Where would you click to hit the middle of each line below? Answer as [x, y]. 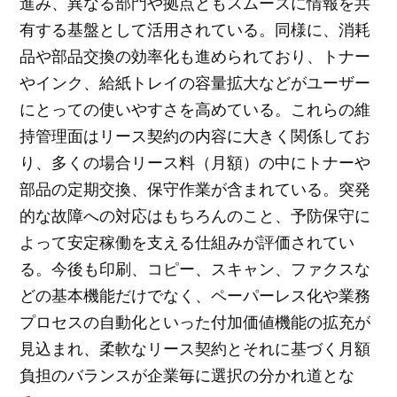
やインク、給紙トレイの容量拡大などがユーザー [195, 82]
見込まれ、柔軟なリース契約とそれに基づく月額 [195, 348]
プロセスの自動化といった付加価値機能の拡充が [195, 321]
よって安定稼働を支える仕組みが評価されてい [187, 241]
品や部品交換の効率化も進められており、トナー [195, 55]
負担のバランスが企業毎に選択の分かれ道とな [187, 374]
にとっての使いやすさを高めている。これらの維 [195, 109]
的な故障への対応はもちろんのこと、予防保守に [195, 215]
